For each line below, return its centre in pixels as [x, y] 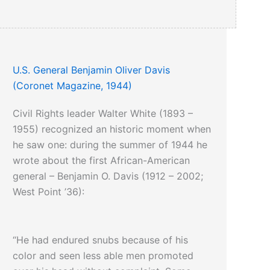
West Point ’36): [49, 192]
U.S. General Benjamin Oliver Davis [92, 70]
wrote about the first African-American [102, 161]
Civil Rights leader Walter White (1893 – [103, 114]
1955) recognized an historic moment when [112, 129]
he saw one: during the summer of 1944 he [110, 145]
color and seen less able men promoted [103, 256]
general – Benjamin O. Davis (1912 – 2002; [108, 176]
